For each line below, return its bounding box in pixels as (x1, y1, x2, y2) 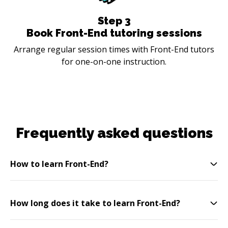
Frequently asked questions (15, 124, 213, 141)
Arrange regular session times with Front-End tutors (14, 43, 214, 55)
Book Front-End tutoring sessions (26, 26, 202, 39)
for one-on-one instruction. (62, 55, 166, 67)
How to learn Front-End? (10, 158, 108, 169)
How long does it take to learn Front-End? (10, 197, 180, 209)
